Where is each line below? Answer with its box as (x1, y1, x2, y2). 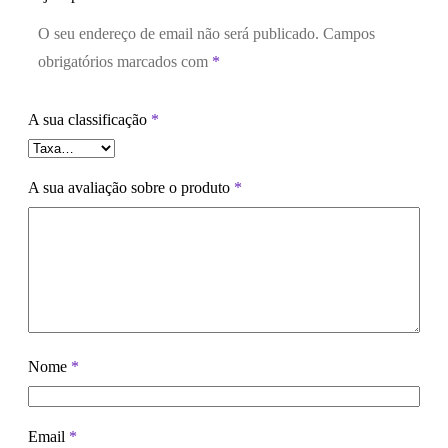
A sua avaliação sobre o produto (28, 178, 234, 196)
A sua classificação (28, 110, 151, 128)
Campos (323, 24, 375, 42)
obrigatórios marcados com (38, 52, 212, 70)
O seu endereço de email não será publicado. (38, 24, 319, 42)
